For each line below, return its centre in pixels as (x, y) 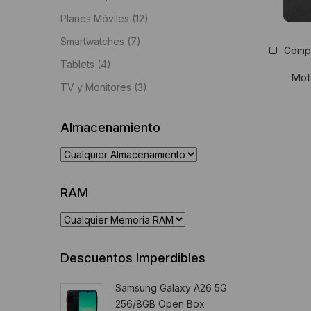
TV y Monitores (96, 87)
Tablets (77, 64)
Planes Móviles (95, 18)
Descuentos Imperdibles (133, 258)
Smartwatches (92, 41)
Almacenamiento (110, 127)
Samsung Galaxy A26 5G (171, 288)
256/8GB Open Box (160, 304)
